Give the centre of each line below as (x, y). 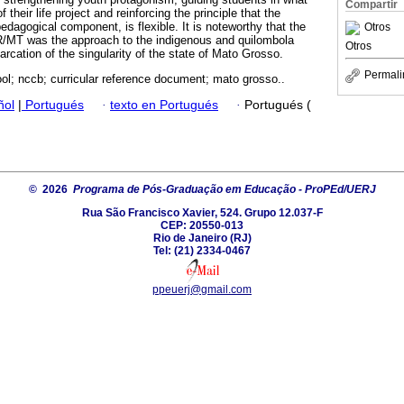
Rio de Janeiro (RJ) (202, 238)
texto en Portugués (164, 105)
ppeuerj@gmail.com (202, 289)
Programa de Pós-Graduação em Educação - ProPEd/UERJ (224, 189)
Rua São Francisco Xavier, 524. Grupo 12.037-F (202, 212)
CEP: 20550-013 (202, 225)
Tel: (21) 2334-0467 (202, 250)
